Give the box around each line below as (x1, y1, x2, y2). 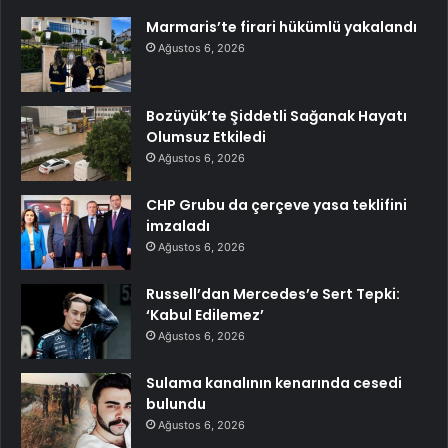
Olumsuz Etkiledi (146, 126, 266, 147)
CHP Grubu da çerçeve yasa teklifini (146, 194, 407, 215)
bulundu (146, 393, 206, 414)
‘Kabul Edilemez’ (146, 304, 264, 325)
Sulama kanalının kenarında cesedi (146, 372, 402, 393)
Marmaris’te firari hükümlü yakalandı (146, 16, 417, 37)
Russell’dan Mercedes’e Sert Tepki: (146, 283, 400, 304)
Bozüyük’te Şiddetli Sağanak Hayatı (146, 105, 407, 126)
